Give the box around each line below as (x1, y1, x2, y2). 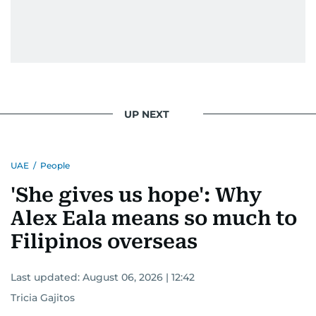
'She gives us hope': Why (11, 183, 262, 207)
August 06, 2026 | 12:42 (83, 271, 195, 284)
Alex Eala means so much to (11, 207, 297, 230)
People (40, 160, 70, 171)
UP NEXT (124, 107, 169, 121)
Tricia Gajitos (11, 291, 75, 304)
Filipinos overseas (11, 230, 197, 253)
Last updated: (11, 271, 83, 284)
